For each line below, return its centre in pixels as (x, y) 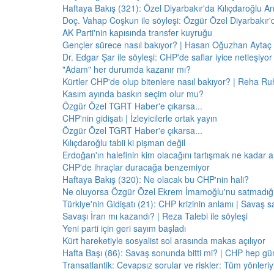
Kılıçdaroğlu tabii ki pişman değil (124, 143)
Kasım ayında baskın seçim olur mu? (133, 94)
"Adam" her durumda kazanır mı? (127, 69)
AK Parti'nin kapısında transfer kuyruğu (137, 32)
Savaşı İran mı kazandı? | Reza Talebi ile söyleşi (155, 216)
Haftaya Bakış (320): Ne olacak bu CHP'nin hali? (156, 179)
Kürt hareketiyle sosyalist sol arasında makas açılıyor (164, 240)
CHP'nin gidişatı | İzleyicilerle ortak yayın (140, 118)
